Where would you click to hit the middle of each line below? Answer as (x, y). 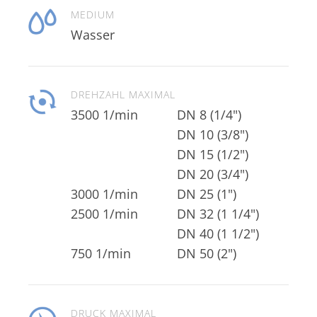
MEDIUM (93, 15)
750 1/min (101, 253)
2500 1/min (104, 214)
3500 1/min (104, 115)
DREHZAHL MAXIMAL (123, 94)
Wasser (93, 35)
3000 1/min (104, 194)
